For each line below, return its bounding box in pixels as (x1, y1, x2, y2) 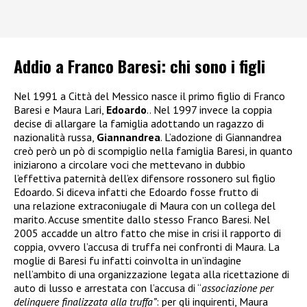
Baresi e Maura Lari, (14, 102, 106, 116)
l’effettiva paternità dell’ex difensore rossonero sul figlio (14, 171, 275, 185)
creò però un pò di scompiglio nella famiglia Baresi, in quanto (14, 143, 293, 158)
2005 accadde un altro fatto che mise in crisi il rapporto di (14, 225, 281, 240)
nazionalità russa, (14, 130, 97, 144)
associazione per (201, 280, 273, 295)
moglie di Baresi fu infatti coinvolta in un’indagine (14, 253, 241, 267)
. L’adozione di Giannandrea (160, 130, 282, 144)
